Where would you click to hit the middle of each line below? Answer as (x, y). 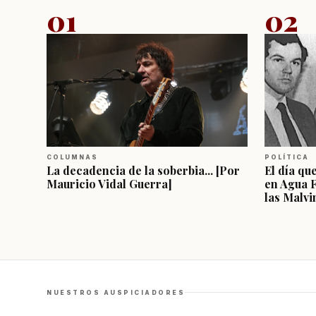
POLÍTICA (287, 157)
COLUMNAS (72, 157)
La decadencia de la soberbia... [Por (143, 170)
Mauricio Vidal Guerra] (109, 183)
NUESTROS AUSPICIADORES (116, 292)
